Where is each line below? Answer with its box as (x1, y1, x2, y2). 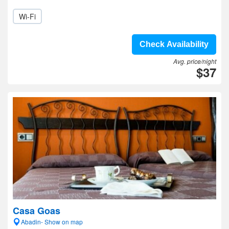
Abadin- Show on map (21, 217, 83, 226)
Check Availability (140, 40, 209, 49)
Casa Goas (13, 204, 60, 217)
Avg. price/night (173, 57, 216, 65)
